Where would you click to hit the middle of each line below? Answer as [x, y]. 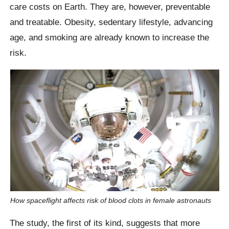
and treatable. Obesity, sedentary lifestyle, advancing [111, 22]
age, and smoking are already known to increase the [110, 38]
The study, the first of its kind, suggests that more [105, 223]
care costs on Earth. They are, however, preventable [110, 7]
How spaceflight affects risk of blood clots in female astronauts [110, 200]
